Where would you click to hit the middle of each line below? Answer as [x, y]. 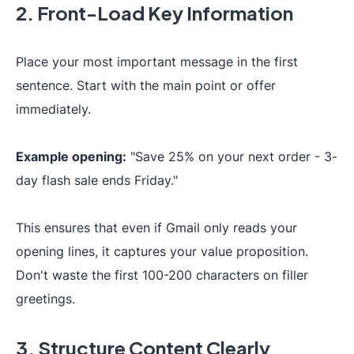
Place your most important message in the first [157, 62]
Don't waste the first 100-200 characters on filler [162, 275]
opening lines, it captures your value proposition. [162, 251]
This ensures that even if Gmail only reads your [156, 228]
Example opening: [71, 156]
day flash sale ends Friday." [97, 180]
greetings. [45, 299]
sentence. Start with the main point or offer [146, 85]
